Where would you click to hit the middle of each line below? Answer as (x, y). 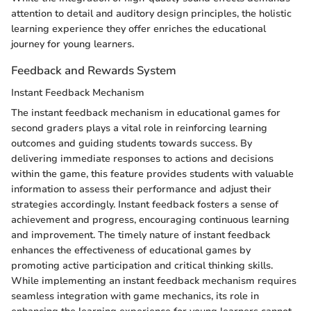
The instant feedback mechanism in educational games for (146, 112)
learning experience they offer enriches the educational (138, 29)
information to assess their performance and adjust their (141, 189)
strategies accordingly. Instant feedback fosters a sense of (145, 204)
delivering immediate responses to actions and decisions (142, 158)
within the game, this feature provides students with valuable (152, 174)
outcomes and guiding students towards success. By (132, 143)
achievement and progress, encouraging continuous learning (150, 219)
